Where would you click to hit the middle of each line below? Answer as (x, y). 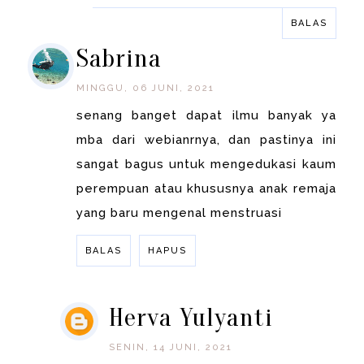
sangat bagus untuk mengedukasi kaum (206, 165)
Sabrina (119, 58)
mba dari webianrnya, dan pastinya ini (206, 140)
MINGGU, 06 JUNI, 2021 (146, 89)
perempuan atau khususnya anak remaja (206, 189)
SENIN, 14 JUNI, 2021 (171, 348)
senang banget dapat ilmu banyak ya (206, 116)
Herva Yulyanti (191, 318)
